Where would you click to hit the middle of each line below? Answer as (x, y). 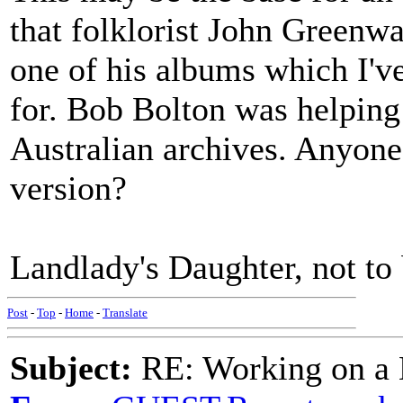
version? (68, 188)
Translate (125, 313)
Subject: (71, 368)
